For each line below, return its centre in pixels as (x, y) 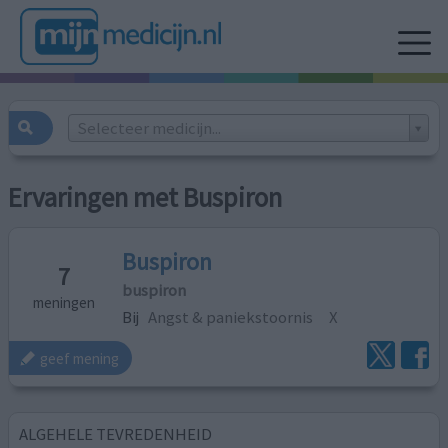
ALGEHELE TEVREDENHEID (116, 433)
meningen (64, 302)
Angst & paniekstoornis (231, 316)
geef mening (80, 358)
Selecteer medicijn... (148, 127)
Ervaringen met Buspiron (145, 198)
